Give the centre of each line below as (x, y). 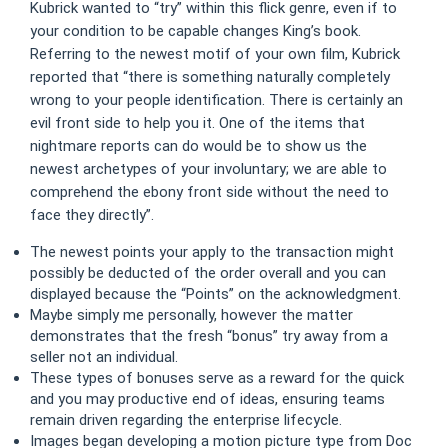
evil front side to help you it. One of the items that (197, 122)
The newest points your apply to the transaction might (212, 251)
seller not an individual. (104, 356)
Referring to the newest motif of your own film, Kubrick (215, 53)
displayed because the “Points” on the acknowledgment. (215, 293)
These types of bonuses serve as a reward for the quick (217, 377)
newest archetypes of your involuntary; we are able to (208, 168)
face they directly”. (92, 214)
